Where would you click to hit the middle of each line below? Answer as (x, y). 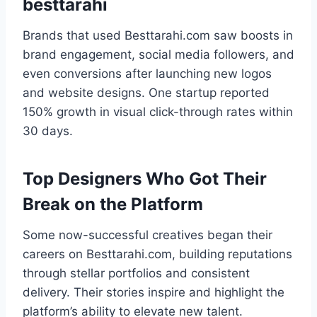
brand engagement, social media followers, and (158, 55)
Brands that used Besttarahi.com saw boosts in (158, 36)
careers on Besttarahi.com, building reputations (157, 254)
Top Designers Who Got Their (145, 179)
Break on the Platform (113, 204)
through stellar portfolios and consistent (136, 273)
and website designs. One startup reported (146, 93)
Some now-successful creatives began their (148, 235)
